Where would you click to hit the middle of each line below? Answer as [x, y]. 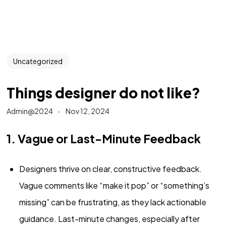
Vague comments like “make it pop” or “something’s [114, 186]
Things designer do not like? [103, 92]
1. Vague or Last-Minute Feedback [103, 139]
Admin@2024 [30, 111]
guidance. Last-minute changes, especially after [109, 219]
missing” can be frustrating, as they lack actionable [112, 202]
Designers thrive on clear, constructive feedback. [110, 169]
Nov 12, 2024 [87, 111]
